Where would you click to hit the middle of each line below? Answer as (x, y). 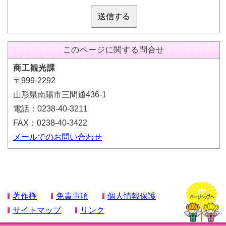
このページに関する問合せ (114, 49)
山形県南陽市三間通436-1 (60, 94)
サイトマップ (37, 210)
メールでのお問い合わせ (58, 137)
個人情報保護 (132, 196)
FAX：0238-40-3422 (50, 123)
